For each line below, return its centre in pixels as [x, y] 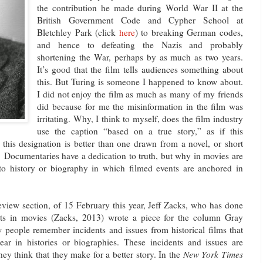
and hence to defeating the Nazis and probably [140, 45]
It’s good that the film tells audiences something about [140, 70]
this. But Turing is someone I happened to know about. [140, 82]
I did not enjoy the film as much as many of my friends [140, 94]
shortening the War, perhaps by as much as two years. [140, 57]
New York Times [213, 254]
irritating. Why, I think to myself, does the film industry [140, 119]
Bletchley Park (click [78, 33]
